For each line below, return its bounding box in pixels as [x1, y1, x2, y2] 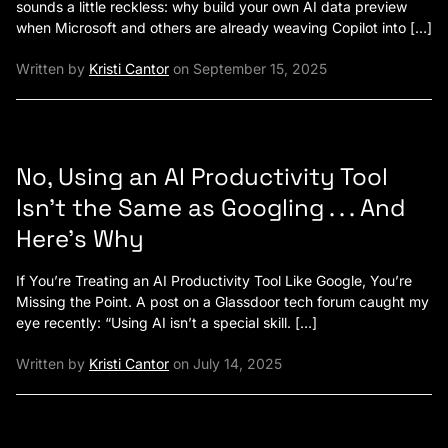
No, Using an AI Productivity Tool [16, 160, 388, 192]
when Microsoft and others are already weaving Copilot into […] [16, 18, 432, 36]
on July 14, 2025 [169, 354, 282, 372]
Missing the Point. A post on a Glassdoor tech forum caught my [16, 292, 429, 310]
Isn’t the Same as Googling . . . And [16, 191, 405, 223]
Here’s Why [16, 222, 144, 254]
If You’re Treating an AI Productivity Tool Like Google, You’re [16, 271, 412, 289]
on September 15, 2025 [169, 59, 327, 77]
